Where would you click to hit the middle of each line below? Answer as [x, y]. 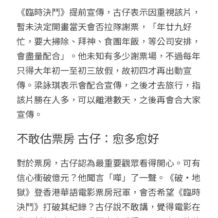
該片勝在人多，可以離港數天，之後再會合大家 [109, 99]
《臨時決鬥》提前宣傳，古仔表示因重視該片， [109, 11]
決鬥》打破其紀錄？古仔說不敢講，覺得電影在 [109, 206]
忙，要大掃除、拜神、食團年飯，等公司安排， [109, 41]
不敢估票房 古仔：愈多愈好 [88, 138]
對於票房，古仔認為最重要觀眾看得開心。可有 [109, 162]
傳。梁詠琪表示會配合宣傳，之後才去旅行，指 [109, 84]
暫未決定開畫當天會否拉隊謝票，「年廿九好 [104, 26]
